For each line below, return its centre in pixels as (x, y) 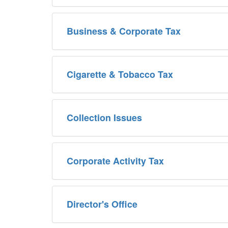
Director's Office (102, 204)
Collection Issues (104, 117)
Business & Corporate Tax (124, 31)
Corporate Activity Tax (115, 161)
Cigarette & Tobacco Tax (120, 74)
